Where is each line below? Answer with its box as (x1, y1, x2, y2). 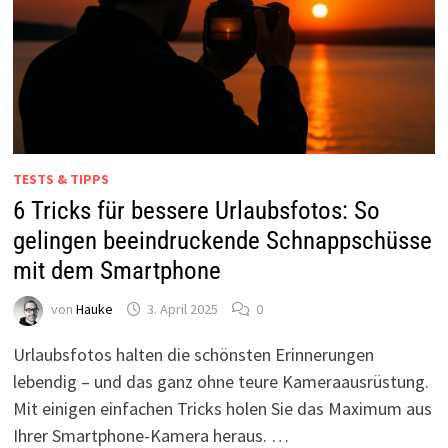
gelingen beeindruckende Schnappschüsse (12, 225, 432, 255)
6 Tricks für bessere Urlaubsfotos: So (12, 195, 380, 225)
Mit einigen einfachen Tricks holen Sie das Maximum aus (12, 396, 432, 420)
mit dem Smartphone (12, 255, 221, 285)
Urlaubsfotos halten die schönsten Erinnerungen (12, 342, 374, 366)
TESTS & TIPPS (12, 169, 109, 188)
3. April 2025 (146, 299, 218, 318)
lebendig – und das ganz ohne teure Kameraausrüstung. (12, 369, 429, 393)
